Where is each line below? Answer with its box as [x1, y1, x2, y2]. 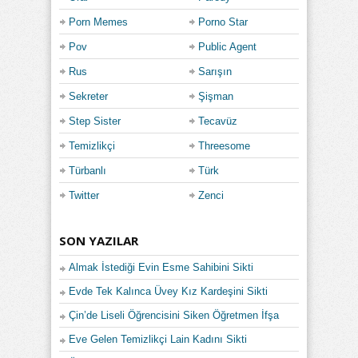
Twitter [69, 189, 99, 201]
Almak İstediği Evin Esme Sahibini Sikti [69, 261, 253, 273]
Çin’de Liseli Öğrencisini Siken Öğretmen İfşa [69, 308, 279, 321]
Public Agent [198, 40, 257, 53]
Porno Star [198, 15, 248, 28]
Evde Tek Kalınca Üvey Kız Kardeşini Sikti [69, 284, 268, 297]
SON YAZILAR [59, 232, 138, 249]
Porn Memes [69, 15, 128, 28]
